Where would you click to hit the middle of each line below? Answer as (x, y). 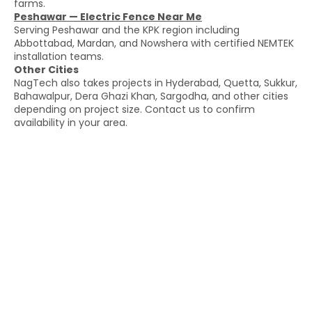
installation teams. (59, 56)
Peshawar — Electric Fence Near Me (108, 16)
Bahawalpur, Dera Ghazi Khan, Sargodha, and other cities (151, 96)
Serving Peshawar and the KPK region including (127, 30)
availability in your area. (71, 122)
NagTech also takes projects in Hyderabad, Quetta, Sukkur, (156, 83)
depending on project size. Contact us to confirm (134, 109)
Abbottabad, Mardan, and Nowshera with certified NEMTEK (154, 43)
